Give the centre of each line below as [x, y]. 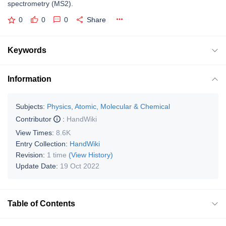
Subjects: [30, 106]
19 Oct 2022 [80, 166]
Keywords [27, 50]
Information [30, 79]
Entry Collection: [43, 144]
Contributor [35, 119]
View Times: [36, 132]
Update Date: [38, 166]
